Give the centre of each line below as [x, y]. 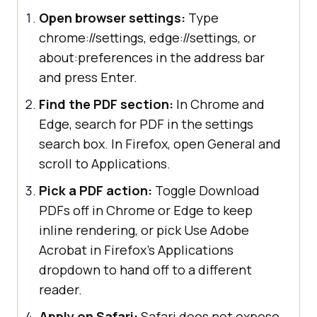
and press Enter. [88, 77]
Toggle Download [206, 190]
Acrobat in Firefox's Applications [136, 249]
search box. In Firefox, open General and [160, 143]
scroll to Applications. [105, 163]
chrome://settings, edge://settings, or [148, 37]
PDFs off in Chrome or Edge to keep [146, 210]
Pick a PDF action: [96, 190]
